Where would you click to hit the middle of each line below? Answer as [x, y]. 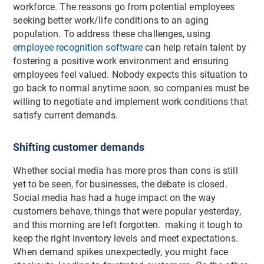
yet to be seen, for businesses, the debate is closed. [120, 185]
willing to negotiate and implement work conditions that [130, 102]
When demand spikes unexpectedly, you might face [121, 253]
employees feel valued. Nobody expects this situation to [130, 75]
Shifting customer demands [79, 147]
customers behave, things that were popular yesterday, [127, 212]
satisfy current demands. [67, 115]
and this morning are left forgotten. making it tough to [128, 225]
